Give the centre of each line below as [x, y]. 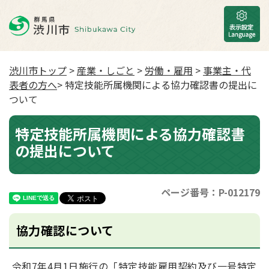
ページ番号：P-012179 [210, 192]
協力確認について [65, 230]
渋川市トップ [38, 70]
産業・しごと [106, 70]
